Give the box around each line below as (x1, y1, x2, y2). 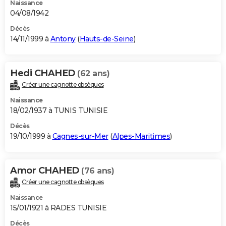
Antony (50, 34, 76, 44)
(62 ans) (77, 69, 109, 79)
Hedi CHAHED (10, 68, 77, 79)
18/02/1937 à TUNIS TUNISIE (10, 106, 107, 116)
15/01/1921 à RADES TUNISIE (10, 203, 106, 213)
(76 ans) (81, 166, 114, 176)
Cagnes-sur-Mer (52, 132, 108, 141)
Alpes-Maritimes (112, 132, 170, 141)
